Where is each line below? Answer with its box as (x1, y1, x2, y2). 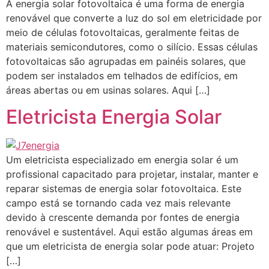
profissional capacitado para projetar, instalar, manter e (6, 168, 258, 181)
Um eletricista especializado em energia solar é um (6, 154, 238, 166)
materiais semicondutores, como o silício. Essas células (6, 41, 258, 53)
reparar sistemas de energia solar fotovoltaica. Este (6, 183, 241, 195)
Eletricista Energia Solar (6, 105, 222, 129)
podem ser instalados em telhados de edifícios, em (6, 70, 238, 82)
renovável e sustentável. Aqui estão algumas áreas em (6, 226, 253, 238)
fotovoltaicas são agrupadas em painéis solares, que (6, 55, 246, 67)
